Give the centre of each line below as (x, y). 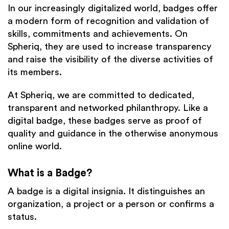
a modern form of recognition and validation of (108, 21)
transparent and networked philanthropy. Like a (108, 108)
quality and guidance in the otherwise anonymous (113, 134)
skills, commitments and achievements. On (98, 34)
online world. (35, 146)
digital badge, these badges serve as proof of (105, 121)
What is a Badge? (50, 173)
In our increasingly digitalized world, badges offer (113, 8)
